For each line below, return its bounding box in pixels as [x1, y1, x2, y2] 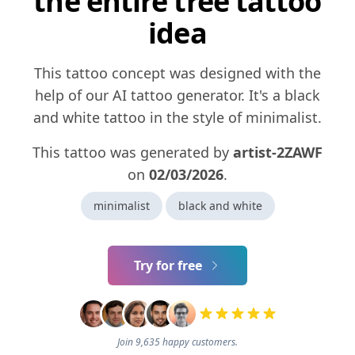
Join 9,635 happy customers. [117, 335, 238, 349]
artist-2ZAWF [233, 143, 323, 162]
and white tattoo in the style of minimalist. [33, 108, 322, 128]
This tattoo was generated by [32, 143, 233, 162]
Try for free [134, 257, 202, 275]
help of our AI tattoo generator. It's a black [35, 86, 320, 105]
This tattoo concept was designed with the [34, 63, 321, 83]
